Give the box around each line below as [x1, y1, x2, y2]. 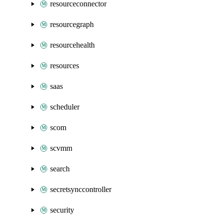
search [50, 165, 70, 173]
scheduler [50, 103, 80, 111]
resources [50, 61, 79, 70]
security [50, 206, 74, 214]
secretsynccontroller [50, 185, 111, 193]
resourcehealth [50, 41, 95, 49]
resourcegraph [50, 20, 94, 28]
